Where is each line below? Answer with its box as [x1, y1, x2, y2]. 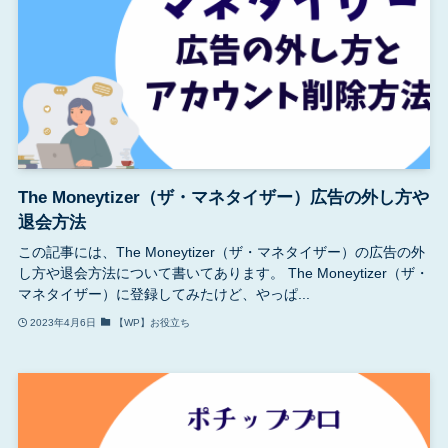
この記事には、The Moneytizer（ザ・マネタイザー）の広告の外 [17, 244, 425, 261]
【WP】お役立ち [113, 316, 190, 328]
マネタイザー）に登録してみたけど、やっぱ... [17, 286, 310, 303]
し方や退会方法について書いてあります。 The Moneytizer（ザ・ [17, 265, 429, 282]
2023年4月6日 [30, 316, 97, 328]
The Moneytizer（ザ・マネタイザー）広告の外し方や [17, 188, 429, 208]
